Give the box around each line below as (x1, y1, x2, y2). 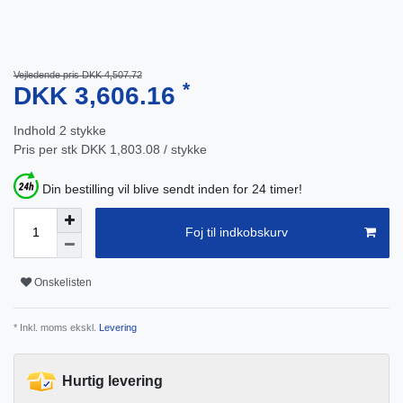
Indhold (13, 123, 59, 139)
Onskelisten (34, 276, 92, 290)
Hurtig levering (62, 372, 163, 389)
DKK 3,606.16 (13, 82, 183, 111)
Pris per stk (13, 142, 81, 157)
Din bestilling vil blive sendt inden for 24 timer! (42, 181, 302, 196)
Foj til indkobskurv (185, 225, 288, 240)
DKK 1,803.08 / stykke (81, 142, 207, 157)
